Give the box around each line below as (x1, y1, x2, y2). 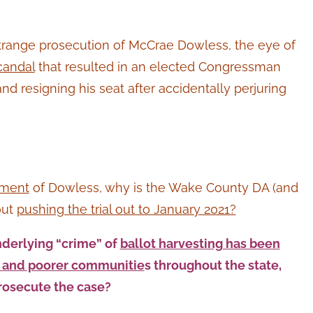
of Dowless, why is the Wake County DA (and (29, 180, 298, 196)
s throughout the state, (144, 258, 282, 273)
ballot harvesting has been (119, 236, 280, 252)
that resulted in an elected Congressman (34, 59, 281, 74)
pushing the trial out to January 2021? (16, 202, 236, 217)
